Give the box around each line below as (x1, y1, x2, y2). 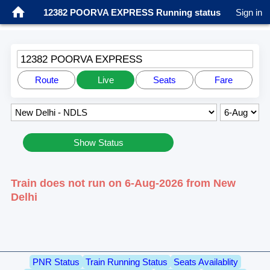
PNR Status (32, 257, 80, 268)
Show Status (73, 137, 124, 148)
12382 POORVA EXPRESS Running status (43, 7, 221, 17)
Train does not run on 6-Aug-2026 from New (11, 177, 236, 190)
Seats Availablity (173, 257, 238, 268)
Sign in (236, 7, 262, 17)
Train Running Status (85, 257, 168, 268)
